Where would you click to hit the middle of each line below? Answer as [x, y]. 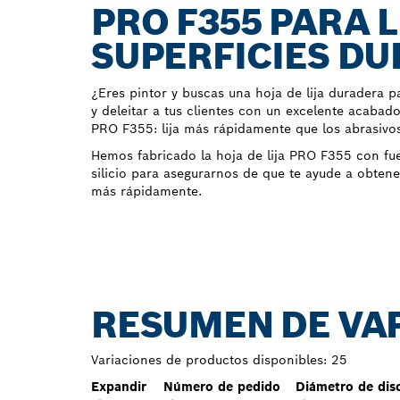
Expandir [119, 387]
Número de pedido [222, 387]
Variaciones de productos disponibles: [209, 360]
